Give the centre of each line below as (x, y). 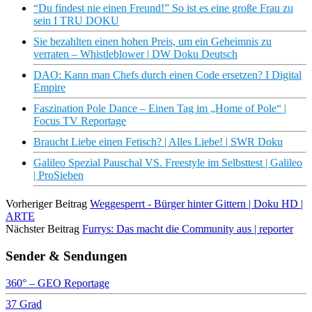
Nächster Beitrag (42, 229)
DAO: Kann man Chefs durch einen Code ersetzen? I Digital (167, 75)
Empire (49, 88)
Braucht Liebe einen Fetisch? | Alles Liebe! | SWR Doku (158, 142)
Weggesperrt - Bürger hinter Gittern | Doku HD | (196, 204)
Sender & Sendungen (67, 256)
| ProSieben (58, 175)
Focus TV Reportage (80, 121)
